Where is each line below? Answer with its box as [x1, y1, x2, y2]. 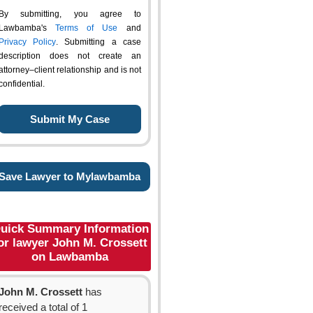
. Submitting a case [56, 37, 141, 47]
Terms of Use [55, 23, 117, 33]
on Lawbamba [31, 250, 108, 263]
